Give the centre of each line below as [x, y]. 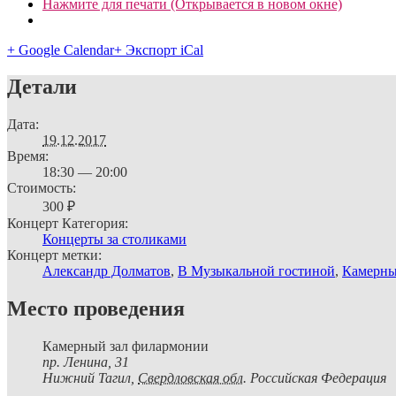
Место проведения [96, 309]
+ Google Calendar [61, 49]
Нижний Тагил [87, 378]
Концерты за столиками [114, 240]
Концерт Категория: [68, 224]
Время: [28, 156]
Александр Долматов [107, 271]
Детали [42, 87]
